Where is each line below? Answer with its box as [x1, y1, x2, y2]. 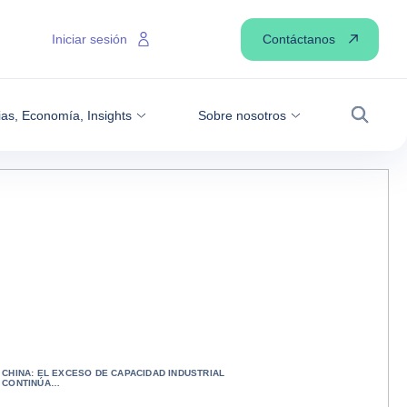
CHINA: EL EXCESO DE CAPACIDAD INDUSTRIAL [2, 368, 225, 378]
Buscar [350, 117, 401, 134]
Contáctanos [263, 31, 335, 46]
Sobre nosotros [197, 107, 286, 123]
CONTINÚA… [2, 378, 60, 388]
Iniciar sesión [52, 32, 127, 46]
